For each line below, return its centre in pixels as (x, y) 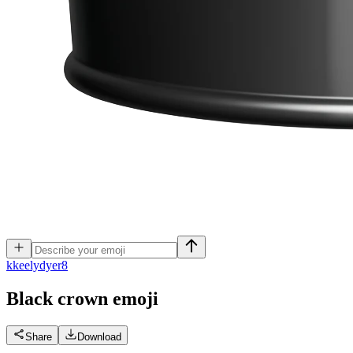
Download (99, 336)
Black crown (57, 298)
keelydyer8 (40, 265)
